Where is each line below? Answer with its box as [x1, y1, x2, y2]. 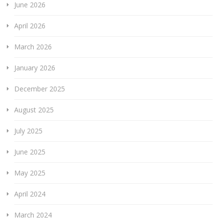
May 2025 [14, 168, 45, 177]
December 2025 [14, 84, 65, 93]
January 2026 [14, 63, 55, 72]
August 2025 [14, 105, 54, 114]
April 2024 [14, 189, 45, 198]
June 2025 [14, 147, 45, 156]
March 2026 [14, 42, 52, 51]
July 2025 [14, 126, 43, 135]
